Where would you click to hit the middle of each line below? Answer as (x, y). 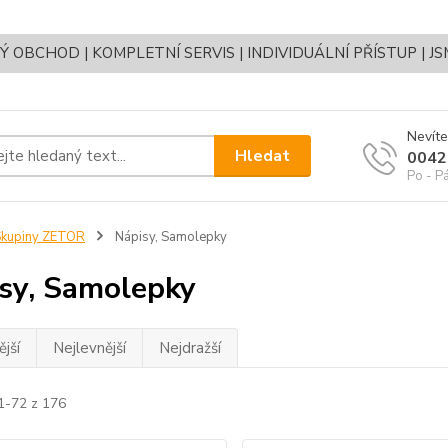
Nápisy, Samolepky (169, 237)
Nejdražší (189, 348)
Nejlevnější (89, 348)
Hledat (263, 155)
